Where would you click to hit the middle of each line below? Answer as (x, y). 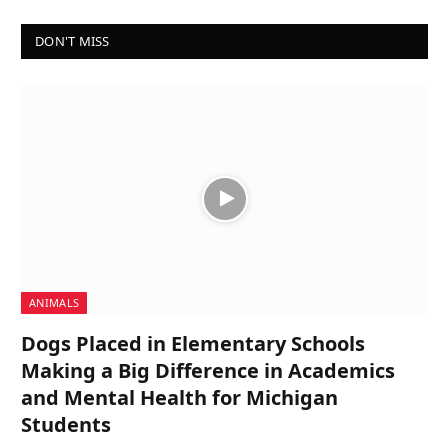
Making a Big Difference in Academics (208, 370)
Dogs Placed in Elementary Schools (193, 343)
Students (66, 424)
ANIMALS (54, 302)
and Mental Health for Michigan (179, 397)
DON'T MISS (72, 40)
